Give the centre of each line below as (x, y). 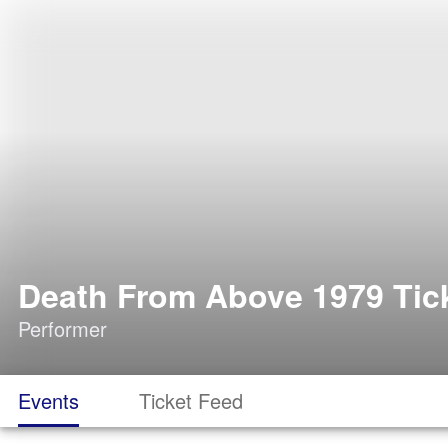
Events (48, 400)
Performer (62, 328)
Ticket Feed (191, 400)
